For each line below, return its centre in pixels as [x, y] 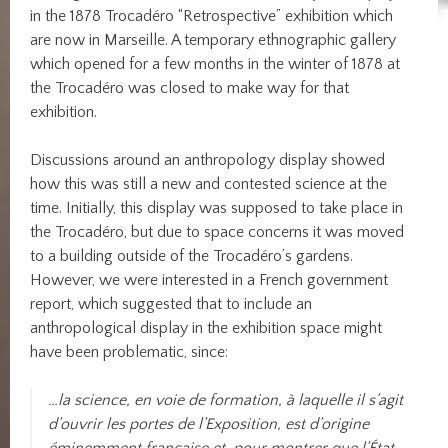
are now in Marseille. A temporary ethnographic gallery [213, 40]
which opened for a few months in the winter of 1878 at [215, 64]
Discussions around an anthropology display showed [208, 160]
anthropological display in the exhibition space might [206, 328]
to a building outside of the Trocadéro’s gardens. [192, 256]
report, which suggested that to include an [171, 304]
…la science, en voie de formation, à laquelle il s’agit [226, 400]
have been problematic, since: [129, 352]
